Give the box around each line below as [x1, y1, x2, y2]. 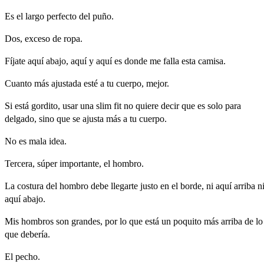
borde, [180, 180, 204, 191]
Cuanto [5, 78, 32, 88]
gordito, [31, 100, 60, 111]
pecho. [15, 251, 40, 262]
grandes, [71, 216, 103, 226]
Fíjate [5, 55, 25, 66]
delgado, [5, 113, 37, 124]
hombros [21, 216, 54, 226]
